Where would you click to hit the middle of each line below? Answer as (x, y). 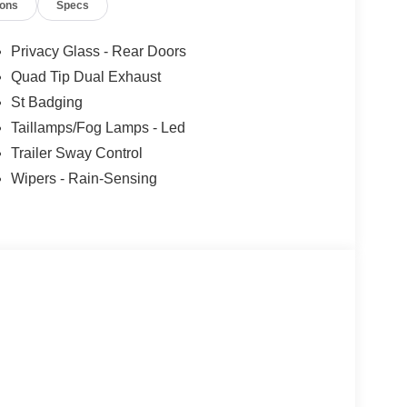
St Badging (46, 103)
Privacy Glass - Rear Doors (98, 52)
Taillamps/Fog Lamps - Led (98, 128)
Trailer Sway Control (76, 154)
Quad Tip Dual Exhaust (85, 77)
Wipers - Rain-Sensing (84, 179)
